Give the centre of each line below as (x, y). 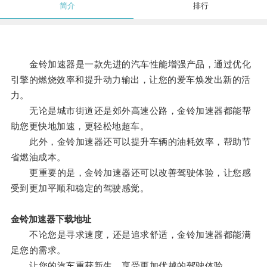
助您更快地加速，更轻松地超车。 (80, 126)
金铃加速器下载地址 (51, 219)
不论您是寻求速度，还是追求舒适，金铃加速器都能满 (131, 235)
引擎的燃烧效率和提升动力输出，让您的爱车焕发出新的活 (131, 80)
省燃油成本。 (38, 157)
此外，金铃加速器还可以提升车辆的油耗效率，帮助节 (131, 142)
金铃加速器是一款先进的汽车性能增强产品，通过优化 (131, 64)
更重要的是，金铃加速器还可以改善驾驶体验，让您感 (131, 173)
